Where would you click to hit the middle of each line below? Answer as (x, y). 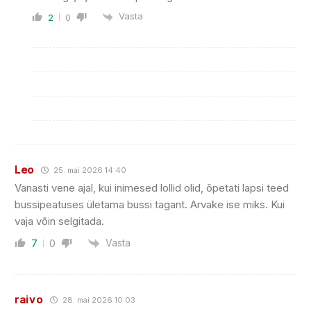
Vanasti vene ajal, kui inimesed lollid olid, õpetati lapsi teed (152, 187)
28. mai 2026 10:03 (98, 300)
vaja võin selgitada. (59, 221)
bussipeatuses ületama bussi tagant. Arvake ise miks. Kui (150, 204)
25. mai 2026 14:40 (89, 170)
